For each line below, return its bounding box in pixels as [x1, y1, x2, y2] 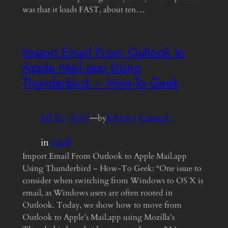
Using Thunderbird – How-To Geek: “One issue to [22, 162, 202, 174]
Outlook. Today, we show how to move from [22, 199, 182, 211]
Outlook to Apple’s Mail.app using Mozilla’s [22, 211, 175, 223]
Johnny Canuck [106, 111, 170, 125]
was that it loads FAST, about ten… [22, 4, 145, 15]
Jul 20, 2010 [40, 111, 90, 125]
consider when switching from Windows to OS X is [22, 175, 203, 186]
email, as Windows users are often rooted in [22, 187, 173, 198]
